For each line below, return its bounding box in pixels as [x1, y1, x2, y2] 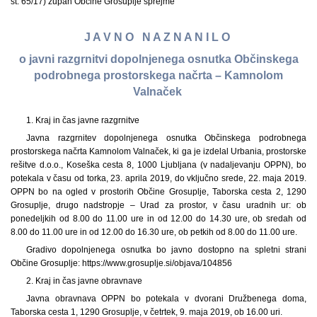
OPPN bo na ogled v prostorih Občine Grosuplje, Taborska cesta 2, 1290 [11, 186, 306, 197]
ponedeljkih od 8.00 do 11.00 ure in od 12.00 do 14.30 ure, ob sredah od [11, 213, 306, 224]
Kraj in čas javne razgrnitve [35, 115, 139, 125]
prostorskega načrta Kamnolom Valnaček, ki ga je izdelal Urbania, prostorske [11, 146, 306, 156]
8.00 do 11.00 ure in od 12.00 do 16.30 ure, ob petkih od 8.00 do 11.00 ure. [11, 226, 297, 237]
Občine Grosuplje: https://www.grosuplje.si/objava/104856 [11, 258, 232, 268]
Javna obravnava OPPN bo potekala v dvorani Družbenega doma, [25, 293, 306, 304]
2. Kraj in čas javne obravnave [25, 275, 142, 286]
